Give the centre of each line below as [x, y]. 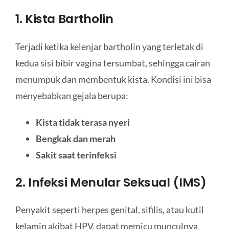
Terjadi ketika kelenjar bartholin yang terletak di [109, 47]
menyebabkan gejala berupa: [72, 96]
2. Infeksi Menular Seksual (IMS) [111, 182]
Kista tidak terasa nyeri [83, 122]
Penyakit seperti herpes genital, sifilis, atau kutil [109, 210]
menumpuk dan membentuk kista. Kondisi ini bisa [113, 79]
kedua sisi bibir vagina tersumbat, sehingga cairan [112, 63]
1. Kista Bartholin [64, 19]
